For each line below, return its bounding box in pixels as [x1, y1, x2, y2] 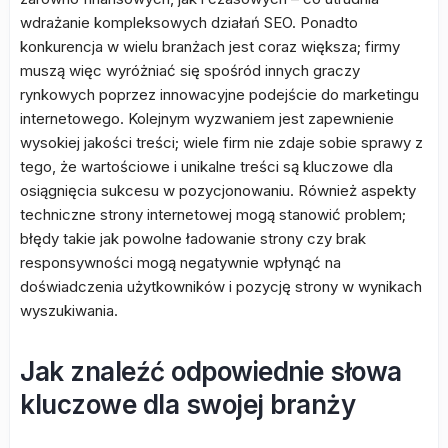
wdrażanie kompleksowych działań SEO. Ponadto [20, 13, 358, 32]
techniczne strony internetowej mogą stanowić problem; [20, 205, 406, 224]
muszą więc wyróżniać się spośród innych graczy [20, 61, 360, 80]
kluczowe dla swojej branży [20, 389, 355, 420]
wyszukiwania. [20, 301, 118, 320]
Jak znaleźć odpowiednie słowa [20, 356, 402, 387]
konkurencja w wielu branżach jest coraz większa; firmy [20, 37, 400, 56]
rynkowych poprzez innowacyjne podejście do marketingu [20, 85, 419, 104]
